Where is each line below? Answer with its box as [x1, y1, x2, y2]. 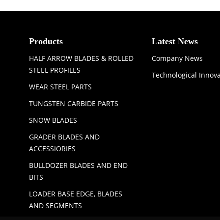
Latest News [152, 36, 198, 46]
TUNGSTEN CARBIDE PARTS [29, 98, 118, 108]
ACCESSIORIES [29, 143, 76, 153]
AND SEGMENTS [29, 200, 82, 210]
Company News [152, 53, 203, 63]
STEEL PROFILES [29, 65, 81, 75]
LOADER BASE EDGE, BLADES [29, 189, 122, 198]
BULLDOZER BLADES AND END [29, 160, 128, 170]
